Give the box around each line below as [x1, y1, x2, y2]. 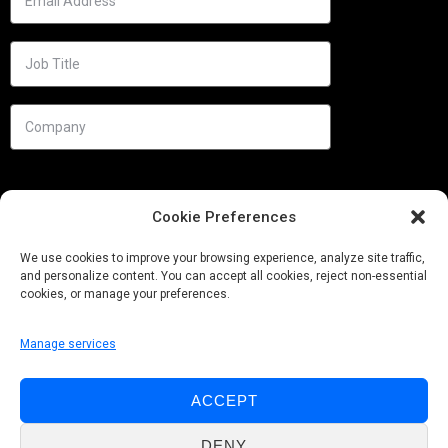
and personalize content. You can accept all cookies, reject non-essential [20, 269, 427, 283]
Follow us [10, 406, 83, 427]
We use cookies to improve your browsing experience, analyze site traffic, [20, 251, 425, 265]
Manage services [20, 337, 116, 351]
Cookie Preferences [152, 208, 296, 226]
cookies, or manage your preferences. [20, 287, 230, 301]
